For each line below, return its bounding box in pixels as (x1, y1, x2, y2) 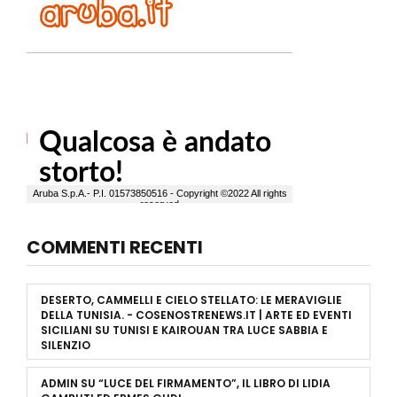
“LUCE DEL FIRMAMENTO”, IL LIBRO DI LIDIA (98, 375, 331, 391)
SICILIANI (41, 322, 92, 338)
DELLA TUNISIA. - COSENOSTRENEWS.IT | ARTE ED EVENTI (41, 307, 352, 323)
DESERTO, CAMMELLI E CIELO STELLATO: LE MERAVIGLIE (41, 292, 342, 307)
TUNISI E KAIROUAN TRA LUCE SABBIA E (113, 322, 328, 338)
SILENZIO (41, 337, 90, 353)
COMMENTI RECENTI (27, 234, 203, 260)
